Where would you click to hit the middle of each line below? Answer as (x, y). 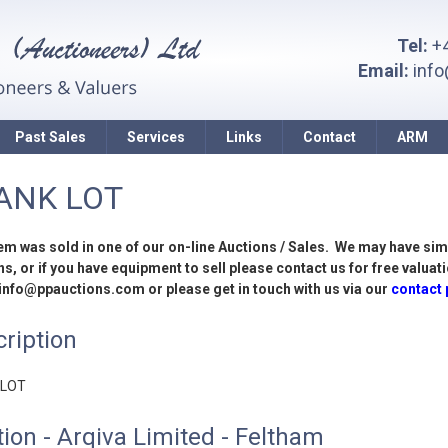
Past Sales (50, 137)
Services (155, 137)
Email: (383, 70)
